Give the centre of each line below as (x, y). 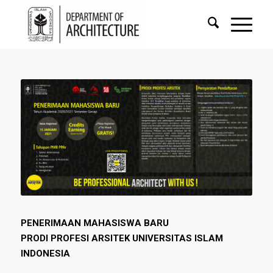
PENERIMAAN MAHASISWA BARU (94, 223)
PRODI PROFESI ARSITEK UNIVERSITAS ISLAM (122, 239)
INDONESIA (45, 254)
